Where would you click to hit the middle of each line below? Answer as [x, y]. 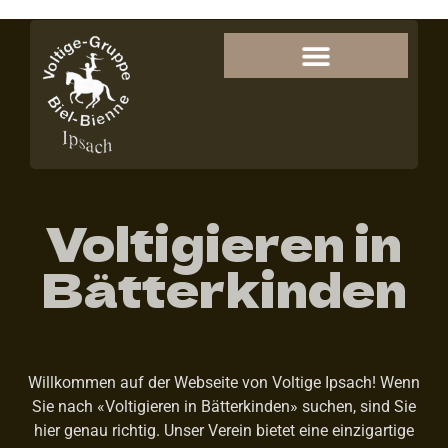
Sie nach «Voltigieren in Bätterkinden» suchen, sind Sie [224, 406]
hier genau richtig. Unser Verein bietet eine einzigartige [224, 430]
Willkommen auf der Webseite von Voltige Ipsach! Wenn [224, 382]
